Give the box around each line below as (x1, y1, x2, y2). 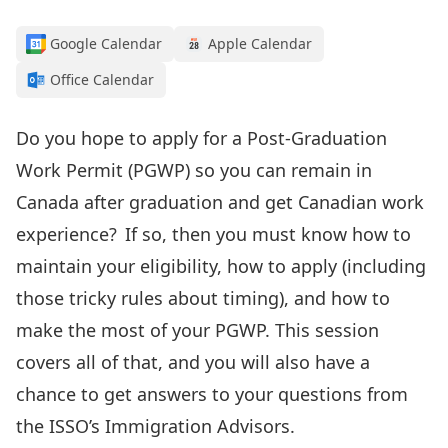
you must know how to (216, 222, 411, 246)
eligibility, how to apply (140, 254, 337, 278)
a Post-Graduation (232, 126, 387, 150)
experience (16, 222, 109, 246)
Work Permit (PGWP (16, 158, 185, 182)
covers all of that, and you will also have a (16, 350, 370, 374)
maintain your (16, 254, 140, 278)
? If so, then (109, 222, 216, 246)
